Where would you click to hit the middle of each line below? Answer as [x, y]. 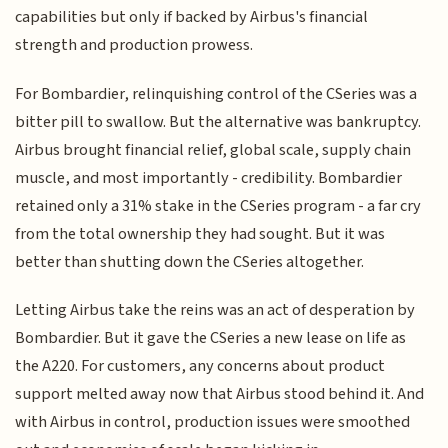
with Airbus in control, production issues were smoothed [213, 422]
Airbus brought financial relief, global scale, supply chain [213, 149]
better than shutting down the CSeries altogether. [190, 261]
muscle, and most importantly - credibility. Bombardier [209, 177]
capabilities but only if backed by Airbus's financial [192, 17]
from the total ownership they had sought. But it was [200, 233]
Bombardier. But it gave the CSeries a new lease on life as [211, 338]
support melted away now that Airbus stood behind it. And [220, 394]
